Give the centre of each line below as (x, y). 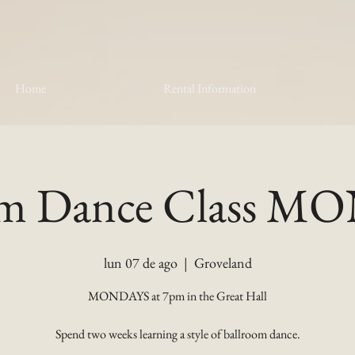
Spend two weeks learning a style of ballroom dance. (177, 334)
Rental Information (210, 88)
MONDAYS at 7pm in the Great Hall (177, 296)
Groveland (223, 263)
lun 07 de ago (140, 263)
